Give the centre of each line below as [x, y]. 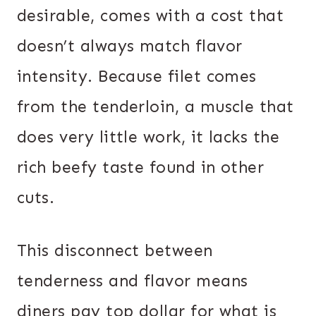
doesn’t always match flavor [130, 45]
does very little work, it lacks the [148, 136]
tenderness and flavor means [133, 280]
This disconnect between [115, 250]
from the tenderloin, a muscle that [156, 106]
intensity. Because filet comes [137, 76]
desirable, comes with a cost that [151, 15]
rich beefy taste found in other [141, 167]
